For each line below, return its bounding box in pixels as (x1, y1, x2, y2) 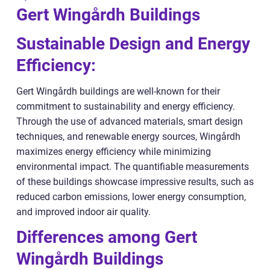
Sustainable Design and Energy (16, 33, 250, 54)
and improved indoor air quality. (16, 206, 151, 218)
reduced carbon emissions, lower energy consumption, (16, 190, 246, 202)
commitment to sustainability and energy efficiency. (16, 100, 235, 112)
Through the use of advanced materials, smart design (16, 115, 243, 127)
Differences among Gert (16, 227, 197, 247)
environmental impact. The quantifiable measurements (16, 160, 249, 172)
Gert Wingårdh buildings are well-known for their (16, 85, 220, 97)
